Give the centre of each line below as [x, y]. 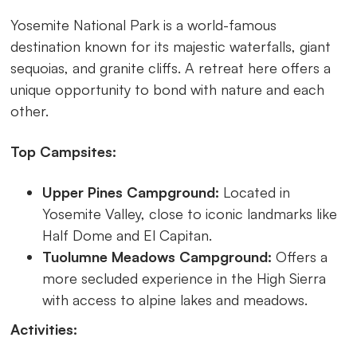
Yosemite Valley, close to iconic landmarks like [190, 213]
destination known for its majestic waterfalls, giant [171, 46]
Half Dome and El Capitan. [127, 235]
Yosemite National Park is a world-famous [144, 24]
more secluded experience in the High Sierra [184, 278]
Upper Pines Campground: [131, 192]
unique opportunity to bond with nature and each [168, 89]
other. [30, 110]
